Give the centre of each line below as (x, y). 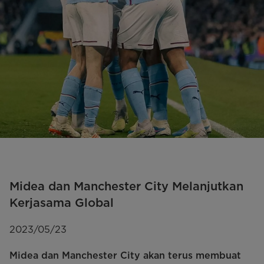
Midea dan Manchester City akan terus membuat (125, 255)
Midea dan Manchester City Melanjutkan (126, 186)
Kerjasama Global (62, 202)
